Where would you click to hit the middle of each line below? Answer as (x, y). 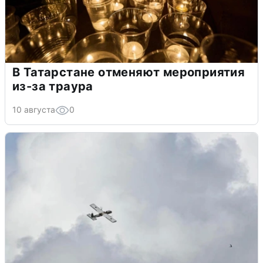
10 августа (34, 109)
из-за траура (53, 86)
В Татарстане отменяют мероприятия (129, 72)
